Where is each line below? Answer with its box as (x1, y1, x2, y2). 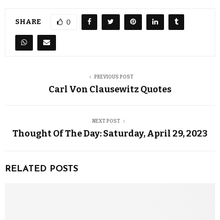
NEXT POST (92, 118, 120, 124)
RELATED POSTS (5, 165, 78, 174)
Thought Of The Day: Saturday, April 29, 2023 (12, 128, 208, 139)
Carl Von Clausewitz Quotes (49, 84, 171, 95)
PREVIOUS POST (94, 74, 134, 80)
